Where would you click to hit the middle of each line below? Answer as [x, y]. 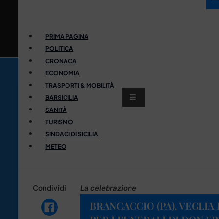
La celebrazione [108, 188]
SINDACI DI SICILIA [72, 134]
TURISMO [59, 122]
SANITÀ [56, 109]
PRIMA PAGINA [67, 36]
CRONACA [61, 61]
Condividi [49, 188]
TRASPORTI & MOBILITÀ [80, 85]
